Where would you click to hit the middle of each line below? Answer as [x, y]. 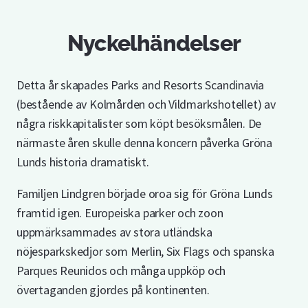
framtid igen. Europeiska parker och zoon [120, 213]
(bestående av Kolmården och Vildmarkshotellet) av [146, 104]
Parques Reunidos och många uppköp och [121, 271]
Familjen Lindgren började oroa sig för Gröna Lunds [145, 194]
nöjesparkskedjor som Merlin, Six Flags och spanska [145, 252]
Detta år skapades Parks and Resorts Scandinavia [141, 85]
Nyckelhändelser [154, 43]
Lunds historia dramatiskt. [83, 162]
